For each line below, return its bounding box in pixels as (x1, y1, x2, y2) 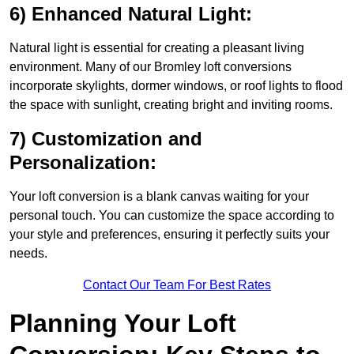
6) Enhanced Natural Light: (9, 3, 252, 25)
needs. (9, 247, 47, 261)
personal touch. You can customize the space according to (9, 209, 334, 223)
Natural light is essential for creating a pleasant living (9, 41, 304, 55)
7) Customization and (9, 128, 202, 150)
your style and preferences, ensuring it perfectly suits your (9, 228, 330, 242)
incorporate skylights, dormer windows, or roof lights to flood (9, 79, 343, 93)
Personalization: (9, 152, 156, 174)
